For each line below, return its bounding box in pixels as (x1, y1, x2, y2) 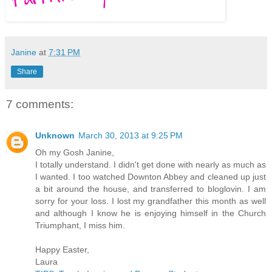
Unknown (35, 131, 75, 141)
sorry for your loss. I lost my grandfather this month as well (35, 196, 266, 206)
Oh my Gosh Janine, (35, 148, 114, 158)
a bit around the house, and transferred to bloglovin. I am (35, 184, 266, 194)
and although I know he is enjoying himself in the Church (35, 208, 266, 219)
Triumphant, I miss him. (35, 220, 125, 231)
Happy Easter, (35, 245, 89, 255)
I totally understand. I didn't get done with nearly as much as (35, 160, 266, 170)
